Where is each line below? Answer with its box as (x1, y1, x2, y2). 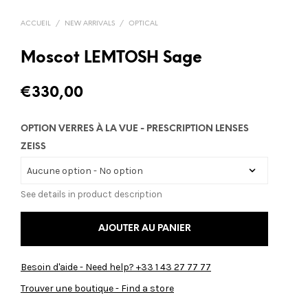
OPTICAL (129, 20, 158, 28)
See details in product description (21, 189, 162, 200)
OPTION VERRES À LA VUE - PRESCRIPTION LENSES (21, 124, 249, 134)
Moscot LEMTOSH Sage (21, 50, 202, 67)
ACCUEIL (21, 20, 51, 28)
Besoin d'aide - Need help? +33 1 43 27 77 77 (21, 261, 211, 274)
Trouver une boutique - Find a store (21, 283, 174, 295)
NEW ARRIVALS (65, 20, 115, 28)
